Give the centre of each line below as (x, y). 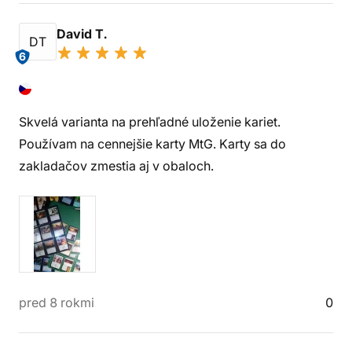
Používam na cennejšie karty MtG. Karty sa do (152, 144)
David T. (83, 34)
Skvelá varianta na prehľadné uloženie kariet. (150, 122)
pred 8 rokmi (57, 302)
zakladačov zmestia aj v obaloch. (116, 166)
